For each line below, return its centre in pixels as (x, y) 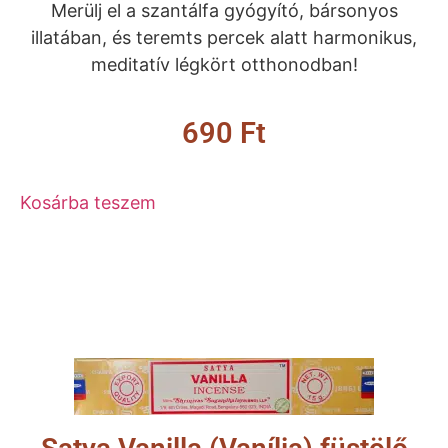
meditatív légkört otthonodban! (224, 64)
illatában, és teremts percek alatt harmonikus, (224, 37)
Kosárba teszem (88, 203)
